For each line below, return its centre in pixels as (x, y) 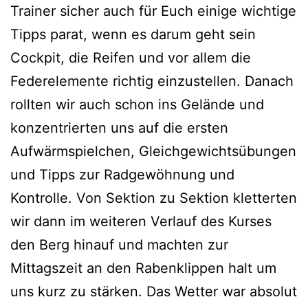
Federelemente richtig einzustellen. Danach (152, 81)
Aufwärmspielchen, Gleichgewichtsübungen (153, 152)
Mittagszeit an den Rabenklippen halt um (143, 268)
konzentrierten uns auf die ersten (119, 128)
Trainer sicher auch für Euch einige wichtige (153, 11)
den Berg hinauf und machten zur (119, 245)
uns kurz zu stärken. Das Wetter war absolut (154, 292)
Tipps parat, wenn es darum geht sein (133, 35)
